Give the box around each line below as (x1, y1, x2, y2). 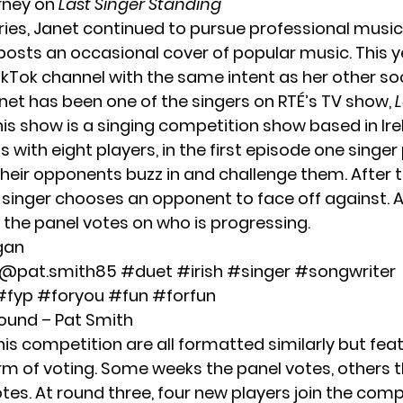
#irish (176, 260, 223, 283)
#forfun (152, 284, 216, 308)
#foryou (37, 284, 104, 308)
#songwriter (294, 260, 396, 283)
